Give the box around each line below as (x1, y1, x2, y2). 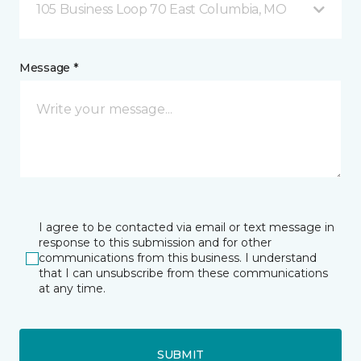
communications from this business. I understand (39, 251, 317, 265)
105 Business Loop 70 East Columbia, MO (36, 2, 287, 17)
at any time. (39, 281, 106, 296)
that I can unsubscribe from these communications (39, 266, 328, 280)
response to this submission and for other (39, 235, 272, 250)
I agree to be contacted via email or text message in (39, 220, 334, 234)
